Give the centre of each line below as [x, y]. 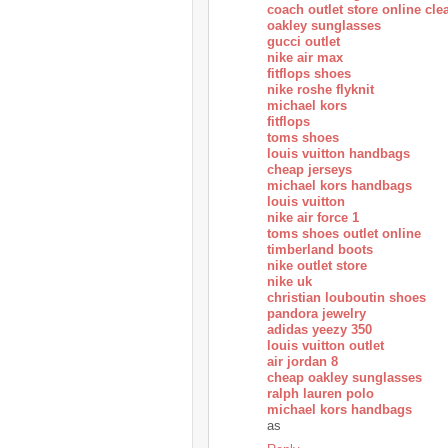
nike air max [305, 57]
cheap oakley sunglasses [344, 377]
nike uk [289, 281]
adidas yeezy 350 [319, 329]
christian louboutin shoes [346, 297]
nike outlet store [317, 265]
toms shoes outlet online [344, 233]
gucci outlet [303, 41]
